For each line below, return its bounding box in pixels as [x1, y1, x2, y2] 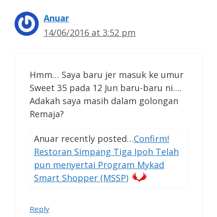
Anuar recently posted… [34, 133, 134, 145]
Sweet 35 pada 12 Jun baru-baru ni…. [30, 82, 182, 94]
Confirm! [134, 133, 169, 145]
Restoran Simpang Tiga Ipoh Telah [34, 146, 179, 158]
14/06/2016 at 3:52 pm [44, 27, 136, 39]
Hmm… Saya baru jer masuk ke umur [30, 69, 184, 81]
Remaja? [30, 108, 64, 120]
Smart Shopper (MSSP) [34, 172, 128, 184]
